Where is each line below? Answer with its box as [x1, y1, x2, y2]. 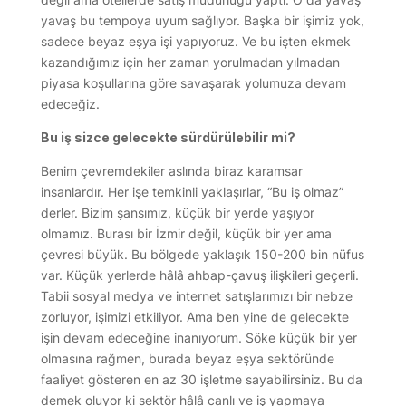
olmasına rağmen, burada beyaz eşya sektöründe [40, 350, 334, 366]
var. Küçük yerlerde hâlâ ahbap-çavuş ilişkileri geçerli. [40, 266, 359, 283]
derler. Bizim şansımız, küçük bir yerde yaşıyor [40, 204, 314, 220]
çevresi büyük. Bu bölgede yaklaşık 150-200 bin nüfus [40, 246, 364, 262]
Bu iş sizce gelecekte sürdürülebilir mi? [40, 129, 295, 145]
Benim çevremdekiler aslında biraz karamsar [40, 162, 303, 179]
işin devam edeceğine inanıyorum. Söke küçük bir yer [40, 329, 357, 345]
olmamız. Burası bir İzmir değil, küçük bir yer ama [40, 225, 332, 241]
